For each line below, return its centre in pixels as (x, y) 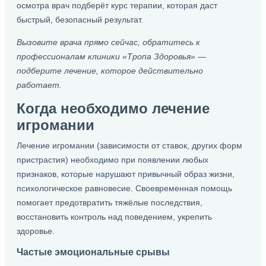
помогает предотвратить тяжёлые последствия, (110, 202)
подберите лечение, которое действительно (110, 71)
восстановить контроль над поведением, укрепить (114, 217)
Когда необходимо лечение (113, 108)
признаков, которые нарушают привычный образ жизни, (126, 174)
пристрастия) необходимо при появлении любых (113, 160)
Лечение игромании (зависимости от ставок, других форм (129, 145)
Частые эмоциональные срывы (93, 252)
